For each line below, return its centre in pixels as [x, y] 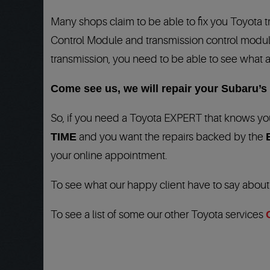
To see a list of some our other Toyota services [158, 215]
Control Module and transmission [127, 40]
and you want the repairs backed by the [171, 137]
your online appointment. [109, 155]
